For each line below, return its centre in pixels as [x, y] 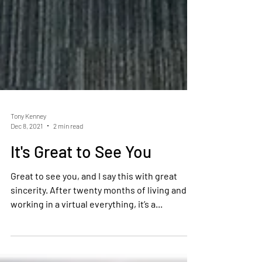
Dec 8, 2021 [27, 149]
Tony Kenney [28, 139]
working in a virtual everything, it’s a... [87, 227]
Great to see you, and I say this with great [94, 199]
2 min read [68, 149]
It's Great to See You [81, 175]
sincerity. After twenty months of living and [30, 213]
